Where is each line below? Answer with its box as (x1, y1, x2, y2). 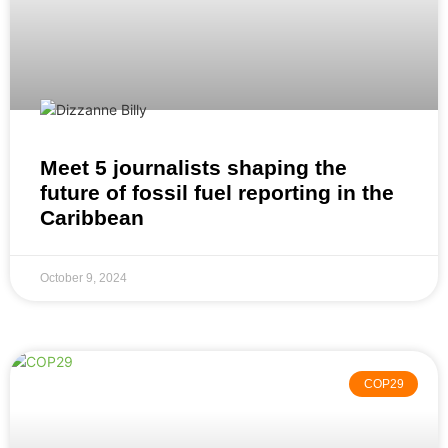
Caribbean (40, 206, 144, 230)
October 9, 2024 (40, 271, 127, 286)
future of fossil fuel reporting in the (40, 181, 394, 205)
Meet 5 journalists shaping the (40, 156, 347, 180)
